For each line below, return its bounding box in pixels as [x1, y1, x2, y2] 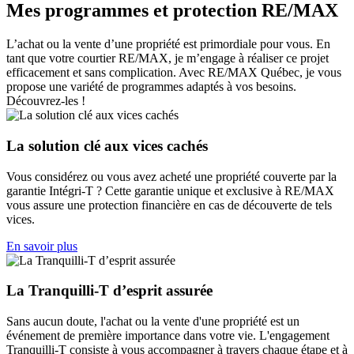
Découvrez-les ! [6, 94, 85, 108]
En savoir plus [6, 239, 77, 253]
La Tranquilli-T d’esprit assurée [6, 282, 213, 299]
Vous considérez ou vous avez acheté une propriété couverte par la [6, 169, 337, 183]
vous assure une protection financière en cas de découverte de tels [6, 198, 332, 212]
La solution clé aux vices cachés [6, 137, 208, 154]
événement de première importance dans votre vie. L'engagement [6, 329, 330, 343]
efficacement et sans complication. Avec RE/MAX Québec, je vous [6, 66, 341, 80]
